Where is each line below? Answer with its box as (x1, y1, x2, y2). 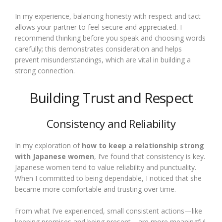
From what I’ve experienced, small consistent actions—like (15, 206, 202, 216)
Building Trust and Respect (29, 88, 193, 107)
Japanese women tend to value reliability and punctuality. (15, 163, 196, 172)
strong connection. (15, 66, 75, 75)
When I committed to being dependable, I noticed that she (15, 173, 202, 183)
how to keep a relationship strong (82, 141, 204, 150)
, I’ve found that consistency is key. (94, 152, 205, 161)
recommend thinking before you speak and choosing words (15, 33, 206, 43)
